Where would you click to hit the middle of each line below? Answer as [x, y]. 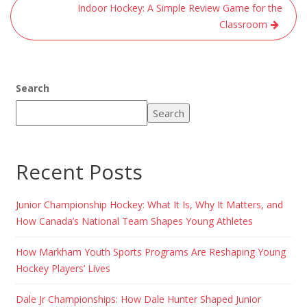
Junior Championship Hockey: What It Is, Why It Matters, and [149, 204]
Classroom [243, 24]
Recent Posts [79, 171]
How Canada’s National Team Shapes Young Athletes [134, 221]
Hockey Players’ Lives [63, 268]
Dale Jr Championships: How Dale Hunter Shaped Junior [138, 299]
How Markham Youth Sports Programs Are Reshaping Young [150, 251]
